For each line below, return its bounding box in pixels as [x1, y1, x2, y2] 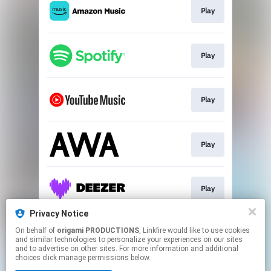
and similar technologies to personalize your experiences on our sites [15, 235, 243, 244]
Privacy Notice [30, 209, 88, 218]
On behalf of [15, 226, 57, 235]
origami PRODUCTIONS [57, 226, 139, 235]
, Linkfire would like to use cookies [139, 226, 168, 235]
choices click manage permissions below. [15, 253, 151, 262]
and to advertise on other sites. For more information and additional [15, 244, 238, 253]
